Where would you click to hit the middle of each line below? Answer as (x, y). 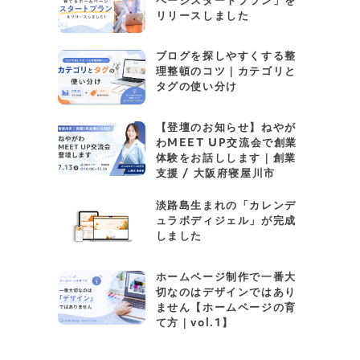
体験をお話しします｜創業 (226, 159)
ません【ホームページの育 (226, 308)
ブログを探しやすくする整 (226, 57)
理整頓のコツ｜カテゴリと (226, 73)
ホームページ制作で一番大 (226, 278)
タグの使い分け (196, 88)
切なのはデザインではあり (226, 293)
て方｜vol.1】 (195, 323)
